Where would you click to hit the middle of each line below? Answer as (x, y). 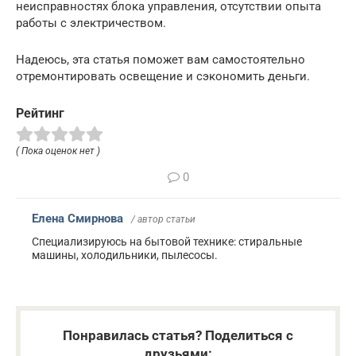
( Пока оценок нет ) (58, 151)
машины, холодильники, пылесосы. (125, 255)
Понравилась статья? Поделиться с (178, 335)
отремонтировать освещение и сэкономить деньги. (163, 76)
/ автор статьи (163, 219)
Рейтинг (40, 113)
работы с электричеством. (91, 23)
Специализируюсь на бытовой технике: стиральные (167, 241)
